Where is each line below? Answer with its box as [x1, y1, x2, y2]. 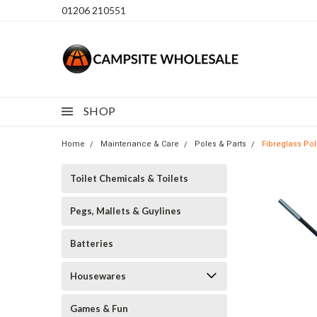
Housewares [70, 270, 126, 282]
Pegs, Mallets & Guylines [70, 205, 181, 217]
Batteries [70, 238, 113, 249]
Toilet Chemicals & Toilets [70, 173, 188, 184]
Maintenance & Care [100, 139, 179, 149]
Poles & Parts [195, 139, 246, 149]
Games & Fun [70, 303, 128, 314]
